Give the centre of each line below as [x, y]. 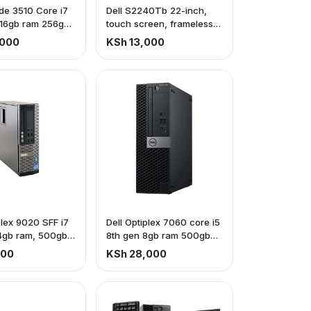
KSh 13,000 [135, 42]
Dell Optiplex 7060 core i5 [163, 222]
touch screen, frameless [159, 24]
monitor [122, 37]
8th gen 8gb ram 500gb [158, 235]
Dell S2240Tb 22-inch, [156, 10]
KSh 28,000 [136, 254]
